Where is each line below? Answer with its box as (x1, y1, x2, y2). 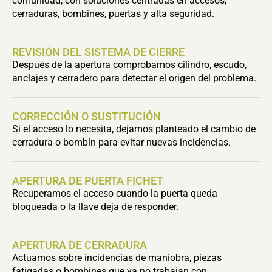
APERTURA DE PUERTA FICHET (12, 174, 163, 187)
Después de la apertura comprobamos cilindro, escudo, (12, 59, 246, 70)
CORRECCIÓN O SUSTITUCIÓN (12, 110, 161, 123)
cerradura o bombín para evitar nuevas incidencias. (12, 137, 231, 148)
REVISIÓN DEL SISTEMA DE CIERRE (12, 46, 185, 58)
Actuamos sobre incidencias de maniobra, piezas (12, 252, 222, 263)
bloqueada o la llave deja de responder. (12, 201, 178, 212)
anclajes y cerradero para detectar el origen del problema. (12, 72, 256, 84)
